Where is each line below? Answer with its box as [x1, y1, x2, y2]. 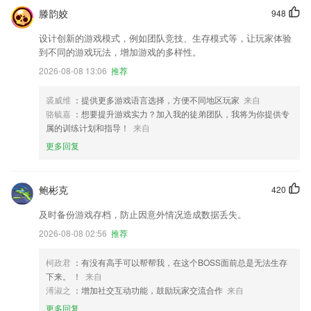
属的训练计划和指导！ [46, 121, 129, 133]
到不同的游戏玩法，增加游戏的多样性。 [39, 45, 201, 58]
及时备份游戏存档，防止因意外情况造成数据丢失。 [39, 208, 246, 221]
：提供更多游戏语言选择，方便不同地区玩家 [73, 94, 239, 106]
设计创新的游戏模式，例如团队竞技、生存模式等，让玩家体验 [39, 31, 292, 44]
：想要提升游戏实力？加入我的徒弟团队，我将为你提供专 [73, 108, 289, 119]
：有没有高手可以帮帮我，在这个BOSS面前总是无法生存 [73, 256, 287, 268]
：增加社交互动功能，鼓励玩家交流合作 [73, 284, 223, 296]
